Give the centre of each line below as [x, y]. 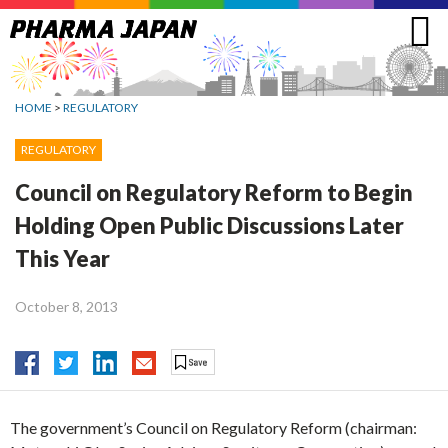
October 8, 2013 [66, 306]
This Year [62, 258]
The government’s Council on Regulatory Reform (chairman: [213, 428]
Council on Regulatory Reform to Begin [214, 192]
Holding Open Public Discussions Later [209, 225]
